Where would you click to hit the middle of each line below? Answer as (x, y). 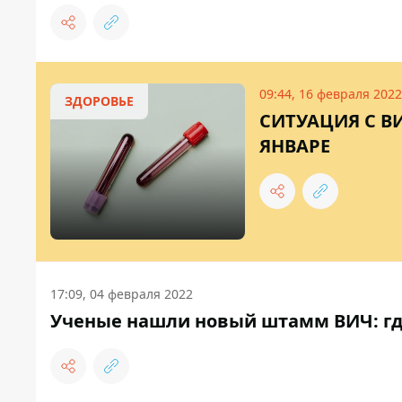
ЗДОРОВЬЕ (99, 101)
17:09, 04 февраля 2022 (122, 294)
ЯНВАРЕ (295, 146)
